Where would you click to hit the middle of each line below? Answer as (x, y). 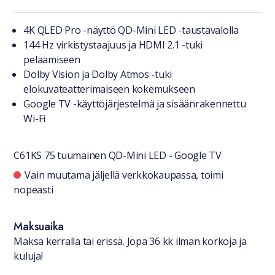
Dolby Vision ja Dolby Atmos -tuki (98, 74)
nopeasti (33, 190)
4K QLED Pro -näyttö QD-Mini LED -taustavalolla (131, 30)
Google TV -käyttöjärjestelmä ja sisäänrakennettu (135, 104)
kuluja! (28, 256)
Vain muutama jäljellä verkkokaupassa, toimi (124, 175)
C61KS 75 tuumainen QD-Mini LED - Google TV (118, 155)
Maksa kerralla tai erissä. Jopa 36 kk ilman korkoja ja (130, 241)
